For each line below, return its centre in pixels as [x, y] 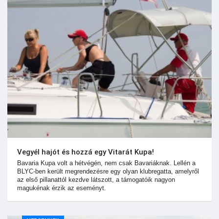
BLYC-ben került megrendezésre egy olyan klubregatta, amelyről [108, 171]
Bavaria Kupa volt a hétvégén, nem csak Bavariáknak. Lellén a [106, 163]
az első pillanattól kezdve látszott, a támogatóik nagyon [96, 179]
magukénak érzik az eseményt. [62, 188]
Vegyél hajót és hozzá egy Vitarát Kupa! [86, 152]
